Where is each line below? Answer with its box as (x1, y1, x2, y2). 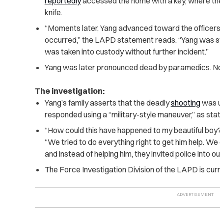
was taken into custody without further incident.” (44, 47, 209, 57)
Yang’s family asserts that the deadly (44, 98, 171, 108)
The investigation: (34, 86, 106, 96)
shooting (170, 98, 200, 108)
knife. (44, 7, 62, 18)
